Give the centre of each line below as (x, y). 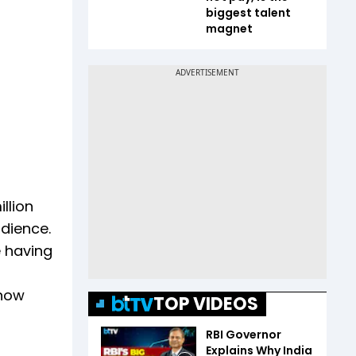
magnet (229, 28)
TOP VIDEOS (206, 304)
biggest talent (248, 12)
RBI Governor (244, 334)
